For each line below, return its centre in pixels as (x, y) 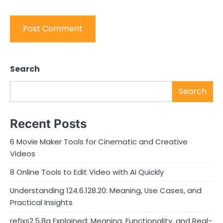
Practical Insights (41, 202)
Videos (23, 153)
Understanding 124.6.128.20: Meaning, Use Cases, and (106, 190)
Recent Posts (48, 123)
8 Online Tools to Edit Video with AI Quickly (87, 172)
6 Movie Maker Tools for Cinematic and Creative (99, 141)
